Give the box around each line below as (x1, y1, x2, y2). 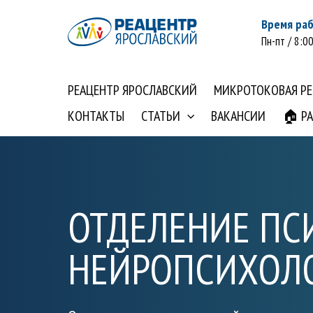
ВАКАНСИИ (211, 107, 265, 125)
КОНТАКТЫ (68, 107, 124, 125)
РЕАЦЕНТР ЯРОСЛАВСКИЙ (68, 81, 197, 99)
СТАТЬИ (141, 107, 180, 125)
